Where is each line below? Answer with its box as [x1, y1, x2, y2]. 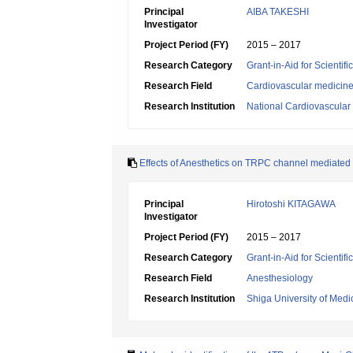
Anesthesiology [247, 273, 313, 284]
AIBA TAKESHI [247, 6, 309, 17]
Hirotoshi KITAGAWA [247, 199, 336, 210]
